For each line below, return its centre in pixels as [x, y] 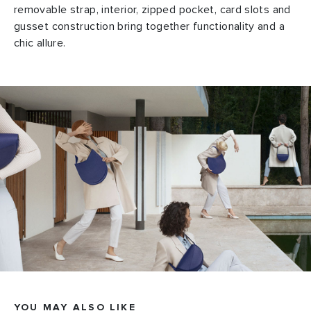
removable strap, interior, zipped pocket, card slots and [152, 10]
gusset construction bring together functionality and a [149, 27]
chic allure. [40, 43]
